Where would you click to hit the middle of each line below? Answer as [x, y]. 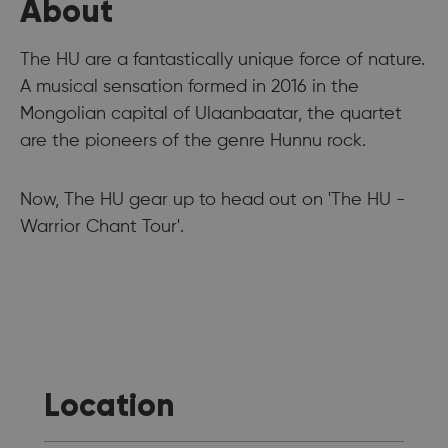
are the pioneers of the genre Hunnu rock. [193, 140]
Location [109, 404]
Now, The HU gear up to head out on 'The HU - [212, 199]
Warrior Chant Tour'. [102, 226]
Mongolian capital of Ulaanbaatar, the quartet [211, 113]
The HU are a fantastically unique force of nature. [222, 59]
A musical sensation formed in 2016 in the [189, 86]
